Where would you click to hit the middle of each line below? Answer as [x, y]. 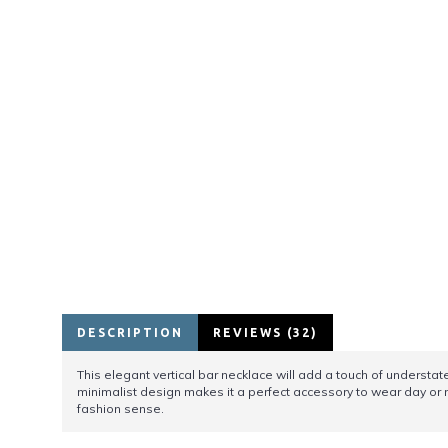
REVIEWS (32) [265, 332]
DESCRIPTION [130, 332]
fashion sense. [120, 408]
